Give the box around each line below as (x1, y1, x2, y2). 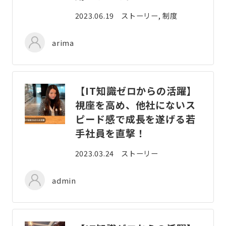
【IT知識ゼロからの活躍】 (75, 84, 197, 98)
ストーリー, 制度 (121, 10, 178, 21)
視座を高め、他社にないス (75, 98, 196, 112)
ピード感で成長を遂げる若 (75, 112, 196, 127)
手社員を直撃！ (75, 126, 146, 141)
